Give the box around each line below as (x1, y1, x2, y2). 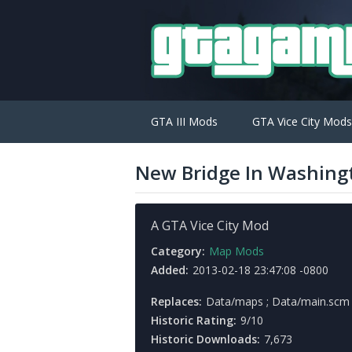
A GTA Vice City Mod (151, 217, 269, 234)
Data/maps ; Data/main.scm (206, 294, 350, 309)
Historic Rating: (151, 313, 236, 328)
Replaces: (151, 294, 202, 309)
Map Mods (209, 244, 264, 258)
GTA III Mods (151, 114, 218, 129)
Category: (151, 244, 205, 258)
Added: (151, 262, 189, 277)
